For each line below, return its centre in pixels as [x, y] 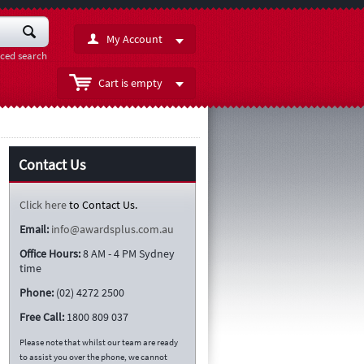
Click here [43, 204]
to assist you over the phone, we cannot [93, 357]
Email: [34, 229]
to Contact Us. [103, 204]
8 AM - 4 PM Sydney [129, 253]
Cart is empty [130, 83]
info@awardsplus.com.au [113, 229]
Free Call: [42, 316]
